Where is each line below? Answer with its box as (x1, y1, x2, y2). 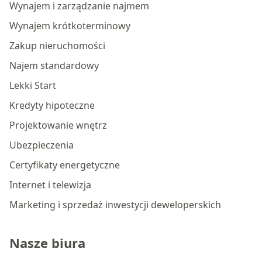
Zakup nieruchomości (9, 39, 105, 52)
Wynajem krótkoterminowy (9, 19, 130, 32)
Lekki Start (9, 79, 56, 92)
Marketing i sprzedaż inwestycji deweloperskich (9, 198, 221, 211)
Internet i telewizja (9, 178, 91, 191)
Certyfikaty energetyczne (9, 158, 120, 171)
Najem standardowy (9, 59, 99, 72)
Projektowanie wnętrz (9, 119, 107, 132)
